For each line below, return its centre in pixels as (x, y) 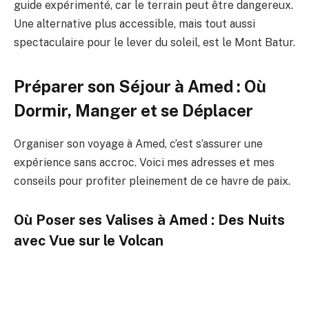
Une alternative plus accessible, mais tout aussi (134, 24)
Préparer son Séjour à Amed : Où (140, 86)
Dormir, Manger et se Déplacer (133, 110)
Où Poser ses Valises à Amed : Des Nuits (149, 220)
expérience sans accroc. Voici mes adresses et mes (144, 163)
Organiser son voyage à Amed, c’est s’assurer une (138, 144)
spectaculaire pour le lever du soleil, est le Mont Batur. (154, 43)
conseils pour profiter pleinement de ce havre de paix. (152, 181)
